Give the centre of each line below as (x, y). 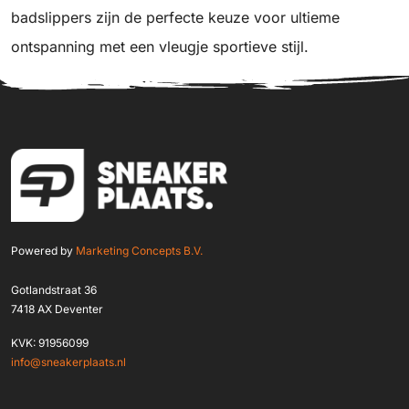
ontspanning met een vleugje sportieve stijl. (160, 46)
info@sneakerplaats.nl (68, 362)
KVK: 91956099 (50, 343)
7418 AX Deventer (57, 309)
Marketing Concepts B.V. (139, 251)
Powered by (43, 251)
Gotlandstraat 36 (54, 290)
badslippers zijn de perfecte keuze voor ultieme (175, 17)
